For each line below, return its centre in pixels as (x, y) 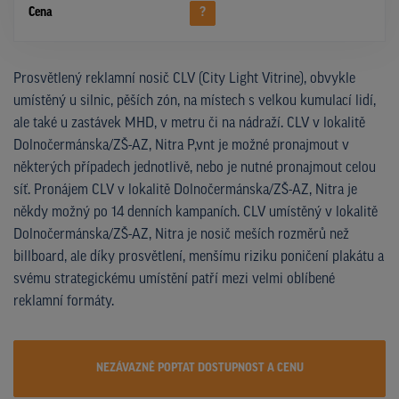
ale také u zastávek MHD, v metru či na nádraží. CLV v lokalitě (189, 123)
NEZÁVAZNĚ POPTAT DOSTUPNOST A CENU (199, 368)
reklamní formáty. (64, 301)
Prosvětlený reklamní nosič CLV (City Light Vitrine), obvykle (184, 79)
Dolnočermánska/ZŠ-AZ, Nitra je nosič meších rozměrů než (181, 235)
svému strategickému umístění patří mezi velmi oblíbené (174, 279)
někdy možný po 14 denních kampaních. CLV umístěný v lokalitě (195, 212)
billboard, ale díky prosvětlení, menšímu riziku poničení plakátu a (199, 257)
